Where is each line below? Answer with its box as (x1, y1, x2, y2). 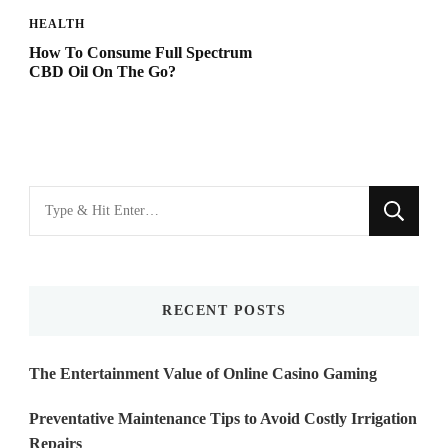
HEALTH (29, 16, 85, 31)
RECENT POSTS (162, 302, 286, 318)
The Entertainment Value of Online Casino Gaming (29, 364, 377, 382)
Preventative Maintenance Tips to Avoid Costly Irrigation (29, 409, 417, 427)
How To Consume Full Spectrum (29, 43, 252, 61)
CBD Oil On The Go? (29, 62, 176, 80)
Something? (28, 251, 114, 272)
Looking (28, 189, 89, 210)
